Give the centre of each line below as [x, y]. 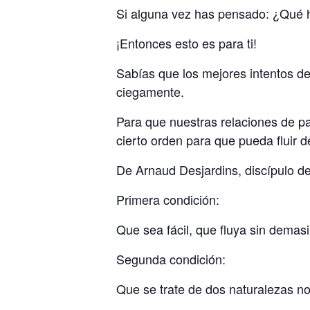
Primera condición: [168, 199]
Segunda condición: [171, 258]
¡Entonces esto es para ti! [186, 43]
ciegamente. [150, 91]
